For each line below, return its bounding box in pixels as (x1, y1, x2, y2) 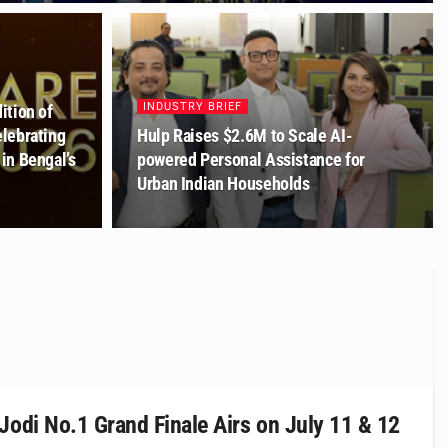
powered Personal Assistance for (137, 149, 365, 170)
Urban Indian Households (137, 173, 310, 194)
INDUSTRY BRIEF (143, 100, 242, 113)
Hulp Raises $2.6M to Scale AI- (137, 125, 353, 146)
